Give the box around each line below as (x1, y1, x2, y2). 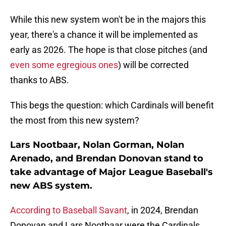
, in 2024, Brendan (127, 205, 198, 216)
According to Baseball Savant (10, 205, 127, 216)
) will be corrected (118, 60, 189, 71)
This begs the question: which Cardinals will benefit (10, 100, 214, 111)
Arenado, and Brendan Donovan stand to (10, 153, 203, 164)
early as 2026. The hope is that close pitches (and (10, 44, 207, 55)
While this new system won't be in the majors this (10, 14, 206, 25)
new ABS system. (10, 180, 92, 192)
